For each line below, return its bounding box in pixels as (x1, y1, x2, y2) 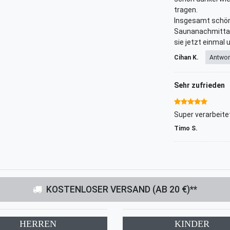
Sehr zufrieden (174, 81, 225, 90)
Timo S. (174, 125, 198, 132)
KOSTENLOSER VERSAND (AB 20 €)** (46, 184, 198, 195)
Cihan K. (174, 53, 200, 61)
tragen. (174, 6, 198, 14)
